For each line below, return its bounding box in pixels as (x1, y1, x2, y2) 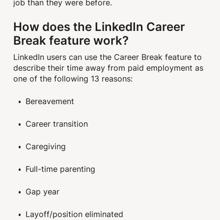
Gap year (26, 186, 59, 197)
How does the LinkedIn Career (13, 17, 186, 35)
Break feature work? (13, 31, 129, 49)
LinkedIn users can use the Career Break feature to (13, 52, 202, 63)
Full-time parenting (26, 163, 95, 174)
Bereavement (26, 95, 74, 107)
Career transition (26, 118, 88, 129)
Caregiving (26, 140, 66, 152)
